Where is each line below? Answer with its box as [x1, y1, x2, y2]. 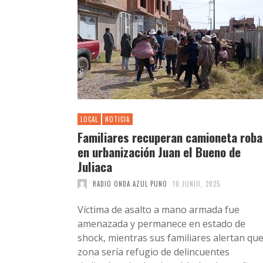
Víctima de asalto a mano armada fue [77, 203, 240, 216]
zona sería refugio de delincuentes [77, 245, 230, 258]
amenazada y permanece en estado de [77, 217, 245, 230]
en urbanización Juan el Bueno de [77, 142, 241, 161]
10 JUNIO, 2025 [173, 178, 220, 188]
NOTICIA [105, 114, 130, 124]
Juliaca [77, 157, 112, 176]
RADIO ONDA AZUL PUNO [92, 178, 167, 188]
